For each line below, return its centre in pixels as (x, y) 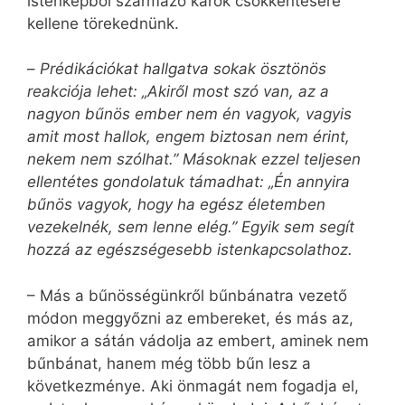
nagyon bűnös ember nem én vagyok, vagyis (189, 114)
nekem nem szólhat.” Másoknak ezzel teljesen (194, 160)
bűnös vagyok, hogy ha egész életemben (176, 205)
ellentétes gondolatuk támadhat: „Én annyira (188, 182)
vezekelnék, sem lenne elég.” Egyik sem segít (191, 227)
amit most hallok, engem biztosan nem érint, (188, 137)
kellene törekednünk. (103, 23)
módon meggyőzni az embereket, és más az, (190, 318)
